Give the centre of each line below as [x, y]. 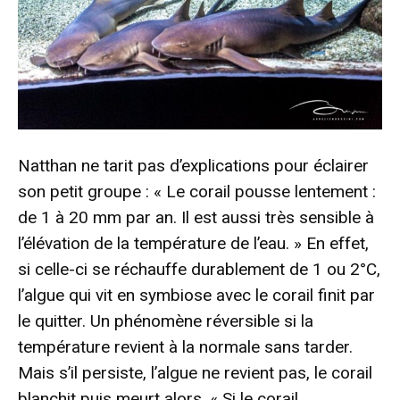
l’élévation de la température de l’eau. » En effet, [193, 244]
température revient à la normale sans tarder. [185, 347]
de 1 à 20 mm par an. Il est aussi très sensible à [196, 218]
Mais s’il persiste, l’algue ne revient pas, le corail [195, 373]
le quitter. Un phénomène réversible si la [166, 321]
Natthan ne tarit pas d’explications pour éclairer [193, 166]
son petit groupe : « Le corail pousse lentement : [197, 192]
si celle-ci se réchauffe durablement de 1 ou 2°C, [199, 270]
